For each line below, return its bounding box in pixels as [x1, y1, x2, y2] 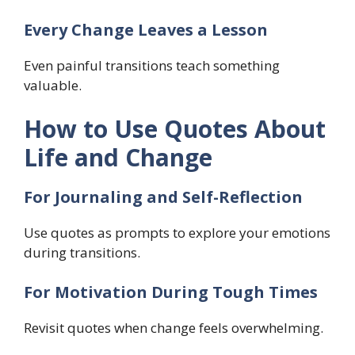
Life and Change [24, 141, 212, 174]
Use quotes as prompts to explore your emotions [24, 223, 330, 242]
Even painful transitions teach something [24, 55, 280, 74]
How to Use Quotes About [24, 113, 326, 146]
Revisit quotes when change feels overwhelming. [24, 318, 323, 337]
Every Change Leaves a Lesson [24, 18, 268, 40]
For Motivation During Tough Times [24, 281, 318, 303]
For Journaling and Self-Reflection [24, 186, 303, 208]
